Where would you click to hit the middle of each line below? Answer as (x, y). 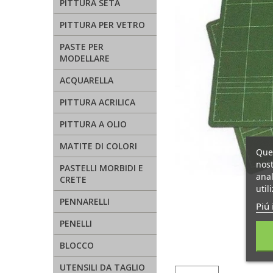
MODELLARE (85, 58)
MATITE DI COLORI (98, 146)
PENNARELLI (85, 201)
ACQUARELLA (87, 80)
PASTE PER (82, 47)
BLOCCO (77, 245)
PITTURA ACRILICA (97, 102)
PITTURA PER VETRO (102, 25)
